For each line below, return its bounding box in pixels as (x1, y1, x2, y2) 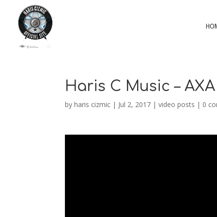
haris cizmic (74, 100, 111, 109)
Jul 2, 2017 (118, 100, 151, 109)
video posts (158, 100, 195, 109)
